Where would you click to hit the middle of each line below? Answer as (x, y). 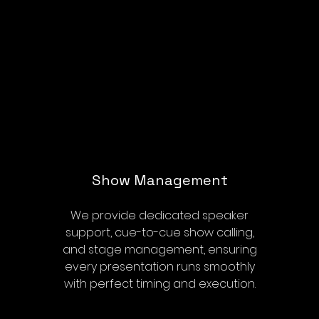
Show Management (159, 180)
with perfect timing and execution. (159, 284)
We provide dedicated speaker (159, 215)
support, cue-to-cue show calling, (159, 232)
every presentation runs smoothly (159, 267)
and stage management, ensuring (159, 250)
